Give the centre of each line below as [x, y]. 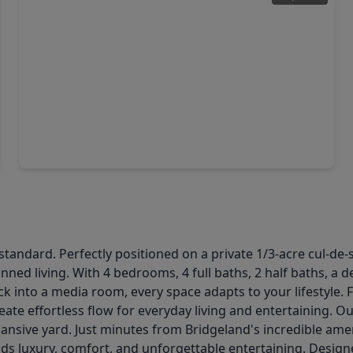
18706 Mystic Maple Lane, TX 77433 [125, 148]
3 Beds [49, 129]
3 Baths [97, 129]
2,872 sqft [153, 129]
